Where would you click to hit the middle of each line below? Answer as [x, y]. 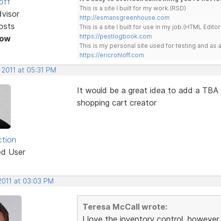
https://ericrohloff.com [111, 55]
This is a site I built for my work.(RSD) [132, 8]
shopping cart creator [116, 102]
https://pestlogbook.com [115, 36]
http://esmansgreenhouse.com [124, 17]
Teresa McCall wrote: [125, 206]
